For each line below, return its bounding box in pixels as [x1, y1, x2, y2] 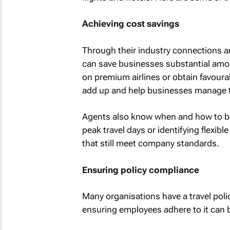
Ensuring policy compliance [82, 164, 199, 175]
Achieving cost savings [82, 18, 179, 29]
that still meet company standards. [82, 138, 219, 148]
